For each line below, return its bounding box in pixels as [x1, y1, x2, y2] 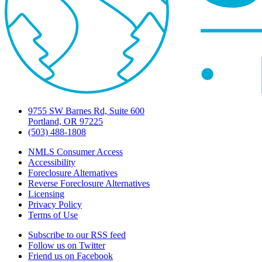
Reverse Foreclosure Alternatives [28, 178, 150, 188]
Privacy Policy [28, 199, 82, 209]
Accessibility [28, 157, 75, 167]
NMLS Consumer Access [28, 146, 123, 157]
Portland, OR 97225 [28, 116, 103, 126]
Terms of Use [28, 209, 78, 220]
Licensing [28, 188, 64, 199]
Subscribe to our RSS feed [28, 229, 126, 240]
